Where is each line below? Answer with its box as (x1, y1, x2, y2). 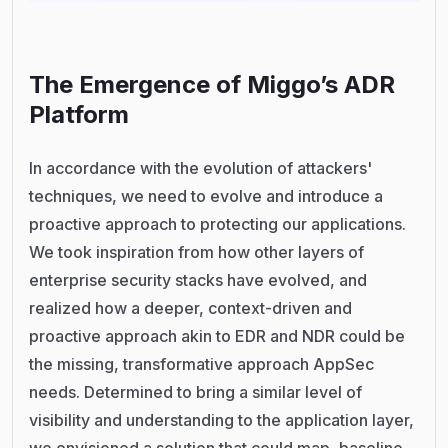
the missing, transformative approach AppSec (29, 354, 374, 375)
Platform (29, 100, 129, 130)
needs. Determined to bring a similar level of (29, 382, 362, 403)
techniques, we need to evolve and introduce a (29, 186, 383, 207)
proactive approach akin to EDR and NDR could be (29, 326, 405, 347)
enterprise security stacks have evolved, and (29, 270, 367, 291)
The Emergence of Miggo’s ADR (29, 70, 395, 100)
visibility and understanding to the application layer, (29, 410, 414, 431)
